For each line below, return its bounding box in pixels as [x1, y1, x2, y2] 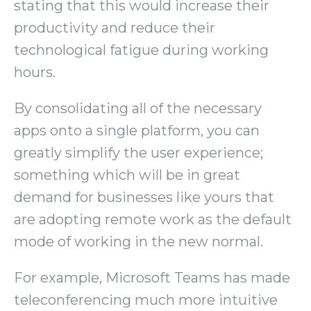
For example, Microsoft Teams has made [14, 269, 290, 287]
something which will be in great [14, 167, 240, 184]
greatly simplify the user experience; [14, 144, 263, 162]
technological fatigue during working [14, 42, 269, 59]
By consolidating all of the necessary [14, 100, 262, 117]
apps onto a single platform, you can [14, 122, 260, 140]
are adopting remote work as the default [14, 211, 292, 228]
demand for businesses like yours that [14, 189, 274, 206]
